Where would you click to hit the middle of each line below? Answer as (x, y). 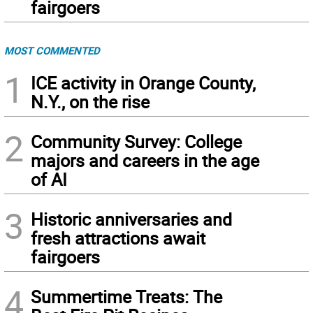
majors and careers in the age (145, 161)
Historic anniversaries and (131, 219)
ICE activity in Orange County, (143, 83)
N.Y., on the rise (90, 102)
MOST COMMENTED (52, 51)
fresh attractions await (118, 238)
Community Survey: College (136, 142)
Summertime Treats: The (126, 297)
